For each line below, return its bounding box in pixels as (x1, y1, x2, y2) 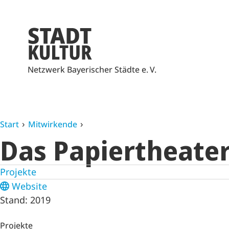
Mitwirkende (28, 119, 77, 130)
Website (12, 180, 48, 192)
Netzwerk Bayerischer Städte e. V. (28, 64, 156, 75)
